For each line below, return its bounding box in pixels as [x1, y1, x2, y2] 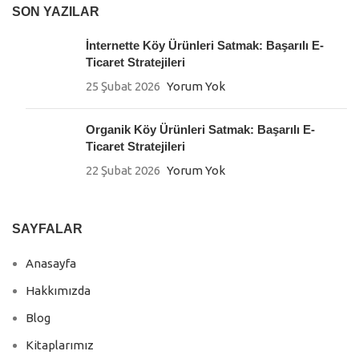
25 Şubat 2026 [86, 79, 160, 94]
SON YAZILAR [12, 5, 99, 19]
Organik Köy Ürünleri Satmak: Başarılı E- [86, 123, 315, 137]
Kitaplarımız [26, 338, 94, 353]
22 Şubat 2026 [86, 163, 160, 178]
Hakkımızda [26, 284, 91, 298]
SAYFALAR [12, 222, 83, 236]
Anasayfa [26, 256, 76, 271]
